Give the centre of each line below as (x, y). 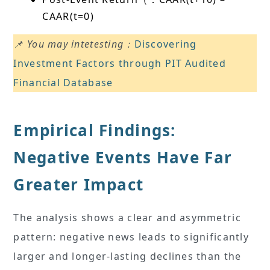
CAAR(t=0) (70, 16)
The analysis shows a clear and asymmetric (127, 217)
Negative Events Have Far (123, 157)
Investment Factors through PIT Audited (120, 63)
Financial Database (63, 82)
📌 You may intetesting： (74, 44)
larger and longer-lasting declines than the (127, 256)
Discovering (165, 44)
